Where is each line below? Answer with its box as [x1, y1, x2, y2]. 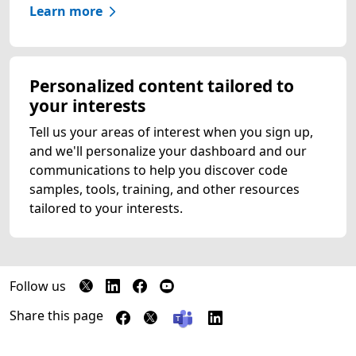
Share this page [10, 306, 103, 324]
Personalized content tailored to [29, 74, 294, 97]
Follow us [10, 277, 66, 295]
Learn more [29, 2, 103, 20]
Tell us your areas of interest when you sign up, [29, 122, 313, 141]
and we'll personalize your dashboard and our [29, 141, 307, 160]
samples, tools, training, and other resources [29, 180, 300, 198]
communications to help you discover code [29, 161, 288, 179]
